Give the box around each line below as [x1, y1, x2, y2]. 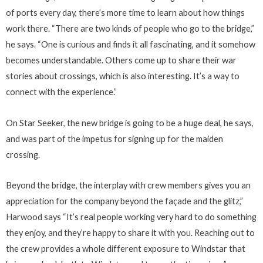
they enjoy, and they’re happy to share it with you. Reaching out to [6, 228, 255, 238]
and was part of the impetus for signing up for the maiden [6, 133, 223, 144]
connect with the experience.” [6, 87, 117, 97]
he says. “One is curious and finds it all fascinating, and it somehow [6, 39, 255, 50]
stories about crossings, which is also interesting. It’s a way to [6, 71, 240, 82]
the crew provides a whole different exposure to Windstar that [6, 244, 245, 254]
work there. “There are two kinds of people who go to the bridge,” [6, 23, 254, 34]
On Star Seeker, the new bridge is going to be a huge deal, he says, [6, 117, 254, 128]
